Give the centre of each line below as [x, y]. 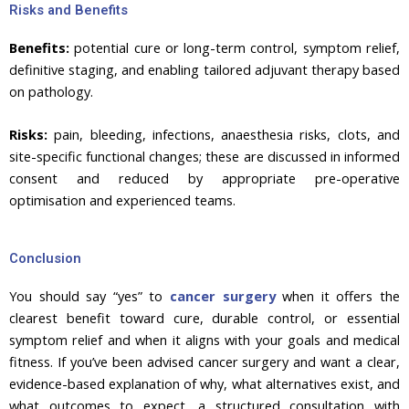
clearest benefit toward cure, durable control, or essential [204, 318]
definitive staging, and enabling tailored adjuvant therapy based [204, 69]
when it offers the [338, 296]
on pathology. [51, 91]
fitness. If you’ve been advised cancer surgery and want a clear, [204, 362]
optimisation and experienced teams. [122, 200]
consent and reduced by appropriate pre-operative [204, 178]
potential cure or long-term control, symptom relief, [235, 47]
